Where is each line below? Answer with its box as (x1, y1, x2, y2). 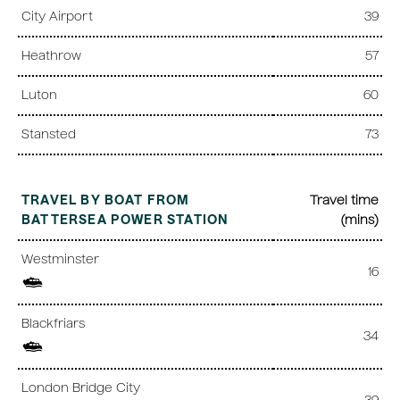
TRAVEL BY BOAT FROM (21, 195, 190, 208)
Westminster (21, 254, 103, 267)
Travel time (310, 195, 379, 208)
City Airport (21, 11, 93, 24)
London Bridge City (21, 382, 140, 396)
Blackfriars (21, 318, 85, 331)
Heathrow (21, 50, 81, 63)
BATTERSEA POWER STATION (21, 214, 229, 228)
